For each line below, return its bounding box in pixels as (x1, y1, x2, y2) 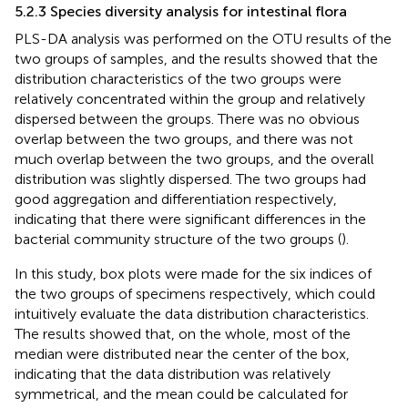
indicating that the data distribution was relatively (15, 364, 331, 382)
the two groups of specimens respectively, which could (15, 284, 375, 302)
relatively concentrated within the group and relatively (15, 89, 365, 107)
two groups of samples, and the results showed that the (15, 49, 378, 67)
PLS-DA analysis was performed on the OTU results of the (15, 29, 392, 47)
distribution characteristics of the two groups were (15, 69, 342, 87)
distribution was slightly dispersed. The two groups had (15, 169, 366, 188)
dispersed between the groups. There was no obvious (15, 109, 360, 127)
